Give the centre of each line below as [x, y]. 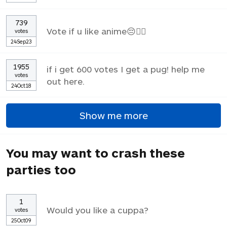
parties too [41, 169]
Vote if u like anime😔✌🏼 [96, 31]
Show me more [113, 116]
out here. [66, 81]
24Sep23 [21, 41]
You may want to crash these [96, 153]
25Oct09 [21, 220]
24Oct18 [21, 85]
